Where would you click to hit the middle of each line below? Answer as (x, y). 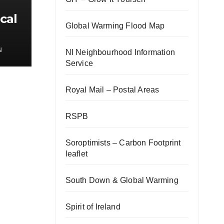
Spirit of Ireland (93, 207)
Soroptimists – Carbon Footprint (123, 143)
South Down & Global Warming (122, 180)
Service (79, 63)
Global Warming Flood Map (115, 26)
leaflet (76, 154)
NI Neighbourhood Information (120, 52)
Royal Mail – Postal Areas (112, 90)
